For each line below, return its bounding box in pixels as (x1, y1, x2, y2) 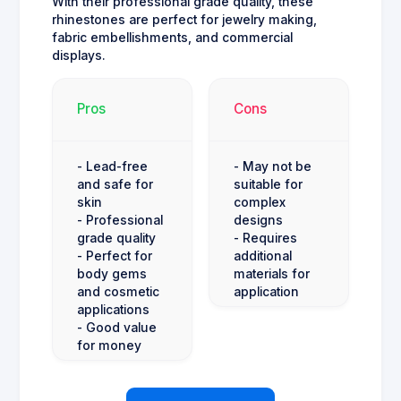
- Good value (77, 320, 157, 335)
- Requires (234, 230, 297, 245)
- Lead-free (77, 158, 148, 174)
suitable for (234, 176, 303, 192)
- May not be (234, 158, 311, 174)
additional (234, 248, 292, 263)
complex (234, 194, 286, 209)
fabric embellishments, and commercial (52, 30, 293, 45)
